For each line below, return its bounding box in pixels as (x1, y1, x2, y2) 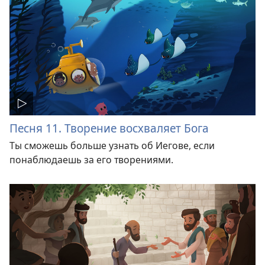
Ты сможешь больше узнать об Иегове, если (9, 138, 215, 152)
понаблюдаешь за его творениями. (9, 153, 173, 166)
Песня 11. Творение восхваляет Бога (9, 119, 209, 136)
